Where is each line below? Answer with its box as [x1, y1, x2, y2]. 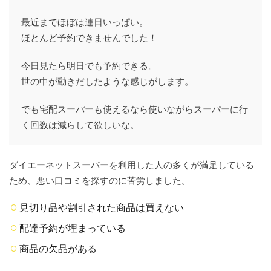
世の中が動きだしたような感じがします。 [21, 76, 194, 87]
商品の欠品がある [19, 243, 97, 255]
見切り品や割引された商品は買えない [19, 201, 184, 214]
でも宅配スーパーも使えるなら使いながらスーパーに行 [21, 103, 248, 115]
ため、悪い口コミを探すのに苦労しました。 [9, 175, 191, 186]
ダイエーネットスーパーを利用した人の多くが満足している [9, 159, 254, 171]
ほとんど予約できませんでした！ [21, 32, 157, 44]
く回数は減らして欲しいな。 [21, 119, 139, 131]
